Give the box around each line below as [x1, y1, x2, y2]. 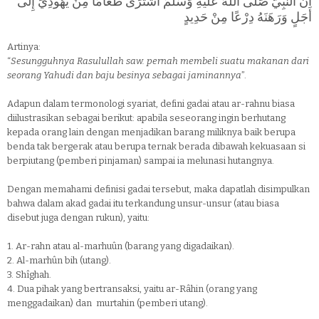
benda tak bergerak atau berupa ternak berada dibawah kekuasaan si [7, 141, 305, 152]
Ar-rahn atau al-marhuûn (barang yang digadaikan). [16, 241, 234, 251]
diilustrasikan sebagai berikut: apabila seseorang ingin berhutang [7, 113, 286, 123]
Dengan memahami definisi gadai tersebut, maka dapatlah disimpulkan [7, 184, 310, 194]
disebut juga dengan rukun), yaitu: [7, 212, 150, 223]
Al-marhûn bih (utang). [16, 255, 111, 266]
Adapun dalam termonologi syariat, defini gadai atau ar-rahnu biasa [7, 98, 295, 109]
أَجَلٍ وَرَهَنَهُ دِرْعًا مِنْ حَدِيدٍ [184, 9, 312, 25]
